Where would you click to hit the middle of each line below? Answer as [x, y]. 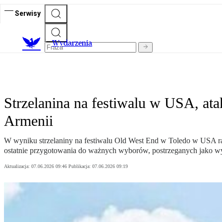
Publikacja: [80, 166]
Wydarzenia [72, 43]
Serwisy [28, 13]
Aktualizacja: [18, 166]
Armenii [28, 121]
